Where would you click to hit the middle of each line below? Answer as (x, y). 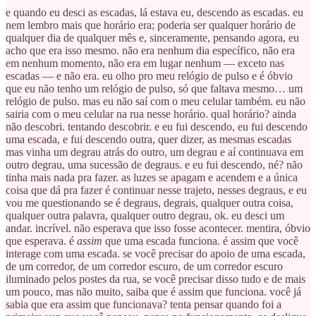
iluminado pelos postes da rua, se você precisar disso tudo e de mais (156, 279)
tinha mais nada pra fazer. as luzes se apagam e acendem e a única (152, 177)
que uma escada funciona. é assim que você (200, 241)
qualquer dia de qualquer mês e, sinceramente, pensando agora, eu (152, 37)
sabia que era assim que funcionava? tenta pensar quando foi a (144, 304)
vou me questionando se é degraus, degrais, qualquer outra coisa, (150, 202)
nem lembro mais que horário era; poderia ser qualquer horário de (151, 25)
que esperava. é (41, 241)
